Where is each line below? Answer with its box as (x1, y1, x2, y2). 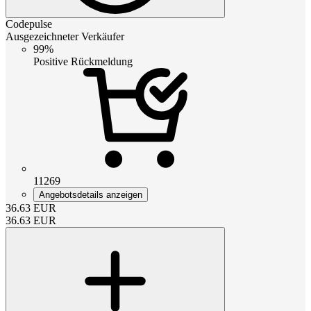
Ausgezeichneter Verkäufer (6, 30, 124, 42)
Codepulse (6, 17, 52, 30)
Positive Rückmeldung (33, 55, 133, 67)
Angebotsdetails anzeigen (39, 189, 142, 200)
